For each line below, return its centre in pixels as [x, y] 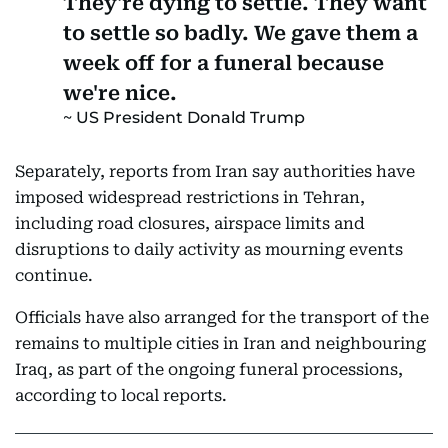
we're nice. [120, 93]
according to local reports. [121, 395]
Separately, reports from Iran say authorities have [215, 171]
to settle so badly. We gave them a [240, 33]
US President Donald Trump [190, 117]
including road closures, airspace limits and [190, 223]
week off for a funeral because [223, 63]
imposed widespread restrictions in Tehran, [190, 197]
